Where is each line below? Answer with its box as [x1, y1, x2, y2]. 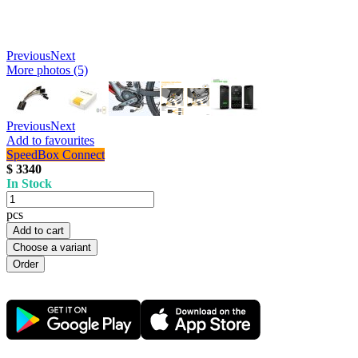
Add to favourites [6, 133, 94, 147]
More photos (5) [6, 62, 88, 77]
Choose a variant [13, 241, 91, 253]
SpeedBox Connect [6, 147, 105, 161]
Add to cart [13, 224, 64, 237]
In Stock [6, 176, 52, 190]
